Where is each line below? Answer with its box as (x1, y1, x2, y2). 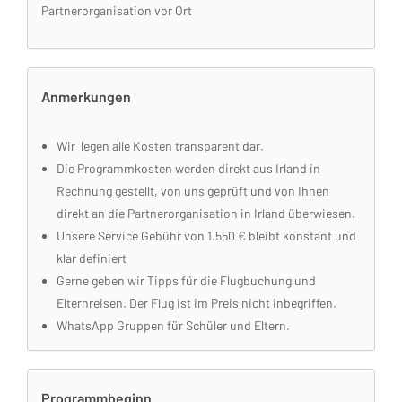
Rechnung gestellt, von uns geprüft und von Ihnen (57, 183, 329, 198)
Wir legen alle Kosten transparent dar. (57, 138, 264, 153)
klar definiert (57, 250, 127, 266)
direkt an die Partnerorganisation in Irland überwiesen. (57, 205, 355, 221)
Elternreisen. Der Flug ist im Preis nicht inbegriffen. (57, 295, 336, 310)
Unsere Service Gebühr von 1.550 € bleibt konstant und (57, 228, 356, 243)
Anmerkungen (41, 88, 131, 105)
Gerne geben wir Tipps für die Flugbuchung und (57, 273, 316, 288)
